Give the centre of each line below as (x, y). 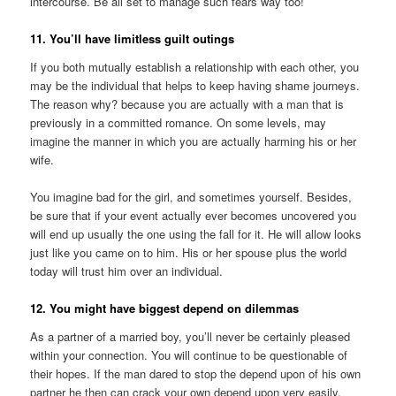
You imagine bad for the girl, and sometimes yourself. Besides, (191, 197)
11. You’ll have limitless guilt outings (133, 39)
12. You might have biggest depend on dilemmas (165, 308)
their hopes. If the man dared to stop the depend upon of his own (196, 373)
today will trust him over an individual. (127, 271)
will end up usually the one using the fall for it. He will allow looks (196, 234)
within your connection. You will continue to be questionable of (189, 354)
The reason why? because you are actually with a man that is (187, 103)
